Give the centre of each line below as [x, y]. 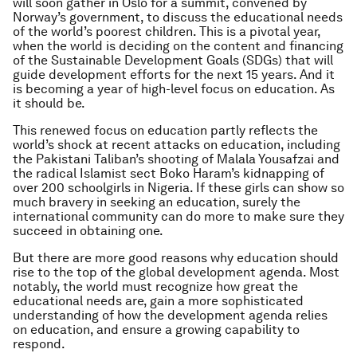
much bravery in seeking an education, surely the [157, 202]
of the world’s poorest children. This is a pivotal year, [167, 31]
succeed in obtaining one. [88, 231]
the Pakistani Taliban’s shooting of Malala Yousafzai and [176, 159]
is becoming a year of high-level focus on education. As [174, 89]
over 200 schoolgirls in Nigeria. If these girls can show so [178, 188]
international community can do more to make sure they [178, 216]
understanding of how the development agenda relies [170, 315]
